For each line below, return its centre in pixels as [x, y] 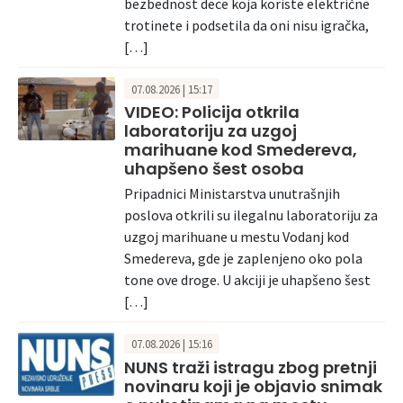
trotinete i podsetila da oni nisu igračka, [246, 25]
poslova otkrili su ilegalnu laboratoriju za [251, 215]
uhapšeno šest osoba [214, 169]
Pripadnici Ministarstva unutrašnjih [232, 194]
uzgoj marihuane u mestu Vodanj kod [237, 237]
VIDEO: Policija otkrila [212, 112]
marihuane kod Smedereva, [241, 150]
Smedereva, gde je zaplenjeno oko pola [243, 259]
